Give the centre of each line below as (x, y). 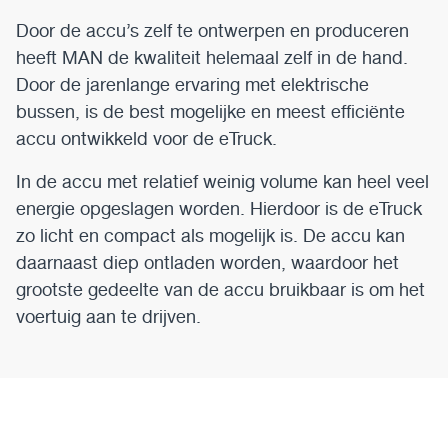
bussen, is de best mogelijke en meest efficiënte (210, 111)
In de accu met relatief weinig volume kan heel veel (222, 181)
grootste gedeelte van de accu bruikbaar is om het (220, 289)
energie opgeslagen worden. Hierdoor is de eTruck (219, 208)
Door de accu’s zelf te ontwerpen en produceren (212, 30)
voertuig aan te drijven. (108, 316)
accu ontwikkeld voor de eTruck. (146, 138)
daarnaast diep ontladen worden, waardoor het (207, 262)
